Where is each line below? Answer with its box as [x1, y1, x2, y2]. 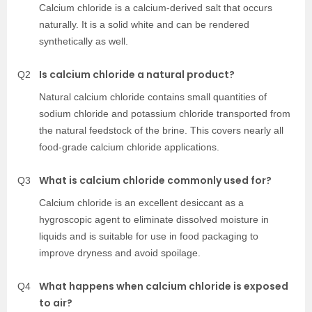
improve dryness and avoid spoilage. [39, 247, 201, 259]
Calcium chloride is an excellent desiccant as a [39, 197, 244, 209]
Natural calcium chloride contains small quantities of [39, 91, 267, 103]
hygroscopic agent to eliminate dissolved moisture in [39, 214, 269, 226]
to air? [39, 296, 72, 311]
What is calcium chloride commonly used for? [39, 173, 272, 188]
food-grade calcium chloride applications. [39, 141, 219, 153]
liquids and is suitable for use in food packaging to [39, 231, 258, 242]
